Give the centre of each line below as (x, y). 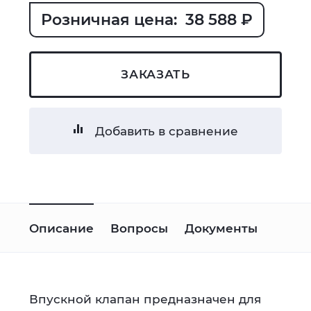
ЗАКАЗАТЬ (155, 75)
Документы (221, 228)
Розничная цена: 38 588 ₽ (147, 19)
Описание (61, 228)
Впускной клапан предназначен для (145, 299)
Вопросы (139, 228)
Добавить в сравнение (166, 131)
